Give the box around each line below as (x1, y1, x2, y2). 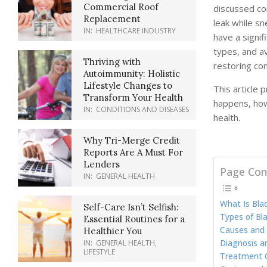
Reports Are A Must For (83, 147, 183, 158)
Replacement (83, 13, 141, 24)
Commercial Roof (83, 1, 159, 13)
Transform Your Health (83, 92, 183, 103)
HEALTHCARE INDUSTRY (96, 26, 176, 36)
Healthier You (83, 225, 142, 237)
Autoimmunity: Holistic (83, 68, 180, 79)
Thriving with (83, 56, 141, 67)
